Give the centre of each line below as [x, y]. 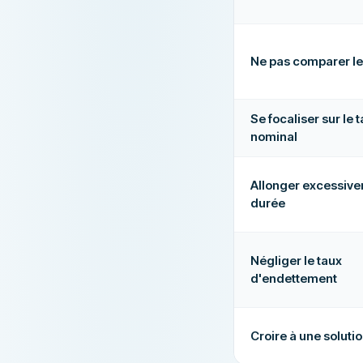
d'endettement [294, 278]
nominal [274, 137]
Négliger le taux [296, 261]
